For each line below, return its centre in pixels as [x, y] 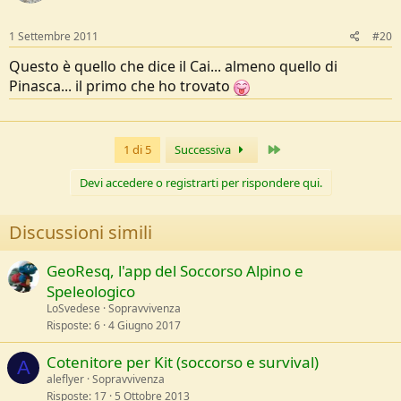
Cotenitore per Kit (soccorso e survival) [183, 362]
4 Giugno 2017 [145, 325]
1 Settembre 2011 [54, 36]
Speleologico [91, 291]
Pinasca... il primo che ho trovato [121, 85]
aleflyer [65, 379]
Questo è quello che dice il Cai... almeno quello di [173, 66]
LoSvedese [73, 308]
